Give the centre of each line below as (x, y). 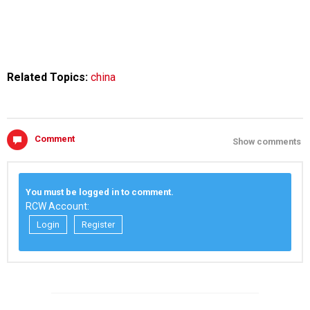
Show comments (267, 142)
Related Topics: (49, 77)
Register (98, 225)
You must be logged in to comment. (100, 192)
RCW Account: (57, 206)
